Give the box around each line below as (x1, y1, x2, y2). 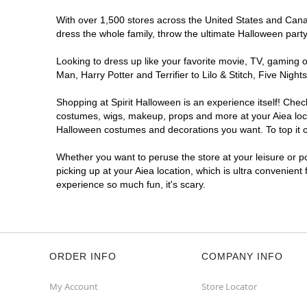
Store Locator (201, 280, 257, 293)
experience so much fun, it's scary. (56, 179, 206, 190)
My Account (49, 280, 98, 293)
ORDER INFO (49, 251, 116, 262)
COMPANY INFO (201, 251, 283, 262)
